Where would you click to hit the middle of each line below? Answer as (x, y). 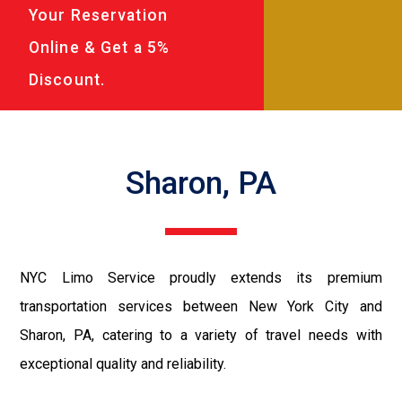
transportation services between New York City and (201, 306)
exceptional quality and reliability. (123, 363)
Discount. (67, 79)
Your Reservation (98, 15)
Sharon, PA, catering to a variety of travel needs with (201, 335)
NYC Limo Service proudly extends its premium (201, 277)
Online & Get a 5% (100, 47)
